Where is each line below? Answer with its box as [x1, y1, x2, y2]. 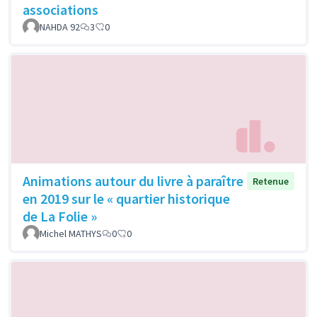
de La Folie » [23, 207, 97, 226]
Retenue [253, 175, 289, 188]
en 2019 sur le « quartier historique [23, 190, 230, 208]
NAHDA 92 [40, 21, 80, 34]
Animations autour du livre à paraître [23, 172, 243, 190]
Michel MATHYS [40, 227, 102, 241]
